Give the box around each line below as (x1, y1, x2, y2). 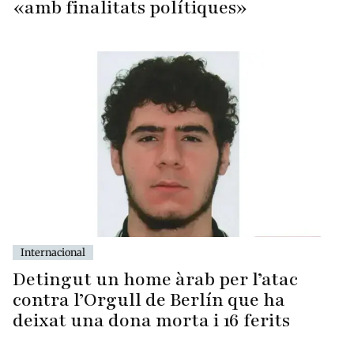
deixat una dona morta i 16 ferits (13, 307, 290, 333)
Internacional (21, 245, 85, 258)
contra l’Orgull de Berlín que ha (13, 287, 285, 312)
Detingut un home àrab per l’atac (13, 266, 298, 292)
